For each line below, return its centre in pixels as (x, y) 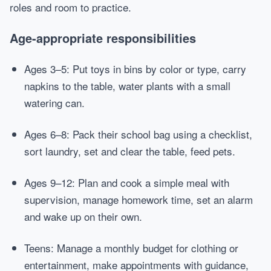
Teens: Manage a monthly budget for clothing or (131, 248)
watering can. (54, 103)
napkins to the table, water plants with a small (127, 86)
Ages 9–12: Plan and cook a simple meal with (127, 182)
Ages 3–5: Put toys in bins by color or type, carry (135, 69)
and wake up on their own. (83, 216)
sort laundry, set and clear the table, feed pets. (130, 151)
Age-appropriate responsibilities (103, 38)
